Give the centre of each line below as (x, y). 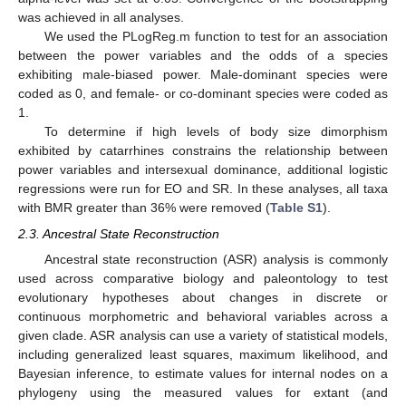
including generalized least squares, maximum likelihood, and (203, 354)
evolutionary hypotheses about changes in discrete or (203, 297)
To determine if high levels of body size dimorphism (216, 132)
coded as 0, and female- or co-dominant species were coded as (203, 94)
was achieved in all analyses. (101, 18)
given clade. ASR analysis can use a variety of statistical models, (203, 335)
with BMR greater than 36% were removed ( (144, 208)
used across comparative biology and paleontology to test (203, 278)
